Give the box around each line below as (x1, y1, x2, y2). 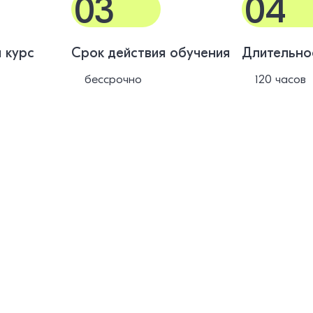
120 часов (254, 73, 306, 86)
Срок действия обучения (71, 45, 230, 61)
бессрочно (84, 73, 142, 86)
